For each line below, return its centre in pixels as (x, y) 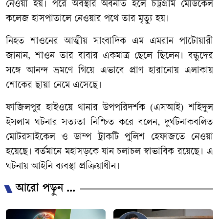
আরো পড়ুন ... (45, 189)
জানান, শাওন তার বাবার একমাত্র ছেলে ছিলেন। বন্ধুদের (109, 56)
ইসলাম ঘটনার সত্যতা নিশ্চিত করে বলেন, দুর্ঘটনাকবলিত (109, 123)
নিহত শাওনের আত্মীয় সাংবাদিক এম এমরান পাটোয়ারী (109, 42)
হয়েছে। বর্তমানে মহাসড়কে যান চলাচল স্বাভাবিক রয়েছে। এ (109, 152)
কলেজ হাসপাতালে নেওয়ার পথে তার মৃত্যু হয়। (88, 19)
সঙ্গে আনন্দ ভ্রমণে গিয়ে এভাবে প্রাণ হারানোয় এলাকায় (109, 71)
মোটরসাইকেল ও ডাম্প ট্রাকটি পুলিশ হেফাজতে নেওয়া (109, 137)
